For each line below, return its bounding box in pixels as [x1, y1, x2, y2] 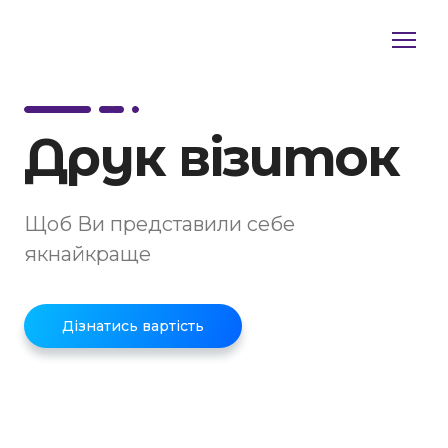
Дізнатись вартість [62, 316, 204, 335]
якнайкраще [24, 241, 151, 266]
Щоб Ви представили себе [24, 211, 295, 236]
